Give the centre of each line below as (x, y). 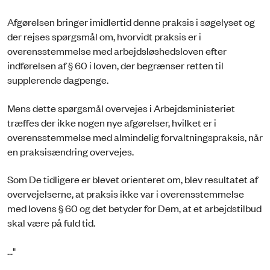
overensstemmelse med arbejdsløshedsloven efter (117, 51)
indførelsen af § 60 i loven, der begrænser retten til (115, 65)
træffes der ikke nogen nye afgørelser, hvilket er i (112, 122)
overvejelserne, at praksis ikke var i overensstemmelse (126, 194)
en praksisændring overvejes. (71, 151)
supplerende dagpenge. (58, 80)
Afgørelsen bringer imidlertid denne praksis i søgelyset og (131, 22)
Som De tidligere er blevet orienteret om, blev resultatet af (133, 179)
